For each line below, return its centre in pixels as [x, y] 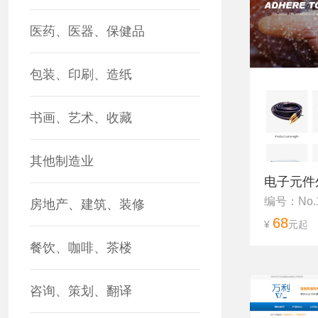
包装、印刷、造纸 [81, 75]
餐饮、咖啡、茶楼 [81, 248]
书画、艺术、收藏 [81, 118]
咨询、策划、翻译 [81, 291]
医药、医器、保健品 [87, 31]
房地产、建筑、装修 [87, 204]
